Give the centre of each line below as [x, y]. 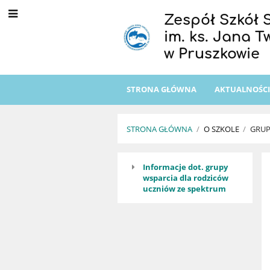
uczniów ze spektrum [184, 189]
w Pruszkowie [212, 54]
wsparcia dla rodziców [185, 178]
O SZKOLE [221, 129]
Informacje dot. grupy [185, 167]
